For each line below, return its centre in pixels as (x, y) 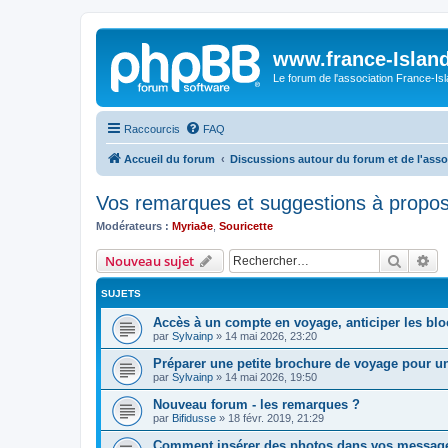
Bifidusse (194, 418)
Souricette (246, 225)
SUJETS (121, 293)
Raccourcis (152, 128)
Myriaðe (192, 225)
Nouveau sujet (149, 261)
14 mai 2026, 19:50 (271, 377)
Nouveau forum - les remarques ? (256, 404)
